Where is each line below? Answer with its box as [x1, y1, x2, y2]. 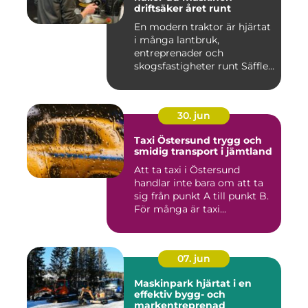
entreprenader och [134, 47, 223, 60]
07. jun [177, 252, 210, 265]
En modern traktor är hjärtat [134, 21, 271, 34]
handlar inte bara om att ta [134, 177, 263, 190]
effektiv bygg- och [134, 288, 225, 301]
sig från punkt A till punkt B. [134, 190, 269, 203]
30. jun [177, 109, 210, 122]
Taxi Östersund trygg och [134, 134, 213, 147]
